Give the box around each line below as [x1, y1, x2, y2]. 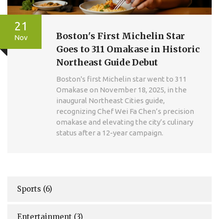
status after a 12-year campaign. [56, 128, 163, 137]
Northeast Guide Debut [56, 56, 158, 68]
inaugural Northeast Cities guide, [56, 96, 165, 105]
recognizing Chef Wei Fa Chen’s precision [56, 107, 194, 115]
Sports [17, 184, 43, 194]
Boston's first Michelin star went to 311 [56, 74, 187, 83]
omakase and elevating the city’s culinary [56, 117, 193, 126]
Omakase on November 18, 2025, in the [56, 85, 187, 94]
